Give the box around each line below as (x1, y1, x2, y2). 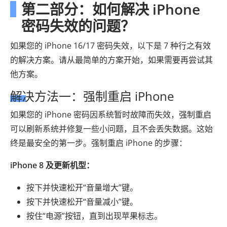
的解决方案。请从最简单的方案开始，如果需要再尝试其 (10, 54, 213, 65)
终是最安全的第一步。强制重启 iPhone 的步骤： (10, 137, 187, 148)
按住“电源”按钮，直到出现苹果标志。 (26, 210, 162, 221)
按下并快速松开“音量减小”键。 (26, 196, 138, 207)
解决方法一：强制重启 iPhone (10, 88, 174, 104)
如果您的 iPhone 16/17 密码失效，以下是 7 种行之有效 (10, 40, 211, 51)
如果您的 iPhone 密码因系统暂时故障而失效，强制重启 (10, 109, 211, 120)
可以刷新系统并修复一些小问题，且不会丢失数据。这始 (10, 123, 213, 134)
